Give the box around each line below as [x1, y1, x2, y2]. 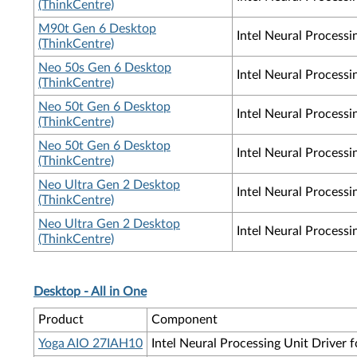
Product [38, 313, 84, 326]
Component [151, 313, 218, 326]
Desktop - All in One [33, 285, 147, 298]
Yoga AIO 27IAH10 [38, 337, 143, 350]
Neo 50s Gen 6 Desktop [38, 61, 171, 74]
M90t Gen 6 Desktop [38, 22, 156, 35]
